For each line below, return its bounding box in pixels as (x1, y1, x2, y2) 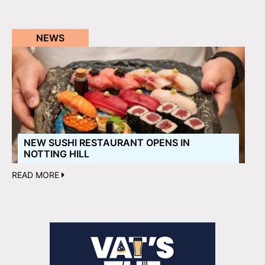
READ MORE (12, 169, 62, 180)
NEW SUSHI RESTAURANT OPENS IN (24, 136, 190, 148)
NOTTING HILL (24, 147, 89, 160)
